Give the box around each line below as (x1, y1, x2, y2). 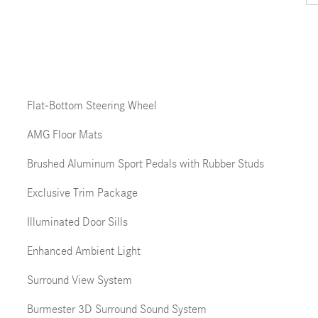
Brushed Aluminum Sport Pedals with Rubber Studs (26, 157, 264, 170)
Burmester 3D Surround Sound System (26, 302, 207, 316)
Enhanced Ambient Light (26, 244, 141, 258)
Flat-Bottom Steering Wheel (26, 99, 157, 112)
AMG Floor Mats (26, 128, 102, 141)
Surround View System (26, 273, 132, 287)
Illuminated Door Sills (26, 215, 128, 229)
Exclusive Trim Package (26, 186, 138, 199)
